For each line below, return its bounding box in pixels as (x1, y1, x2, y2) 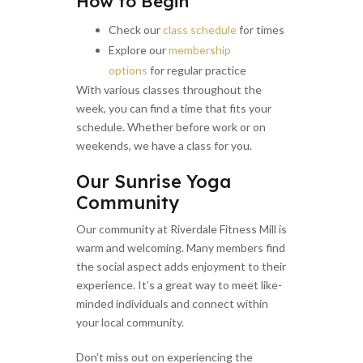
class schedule (163, 23, 237, 37)
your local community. (76, 315, 184, 330)
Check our (109, 23, 163, 37)
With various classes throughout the (76, 83, 262, 97)
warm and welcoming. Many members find (76, 241, 285, 255)
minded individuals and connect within (76, 297, 268, 311)
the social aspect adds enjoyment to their (76, 259, 286, 274)
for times (237, 23, 284, 37)
